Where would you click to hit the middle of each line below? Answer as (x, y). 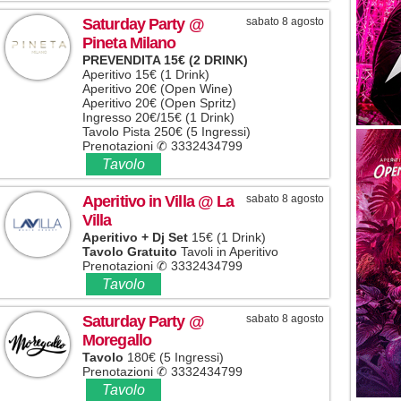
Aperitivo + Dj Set (135, 237)
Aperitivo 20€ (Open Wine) (158, 88)
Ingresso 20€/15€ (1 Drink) (158, 117)
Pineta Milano (129, 43)
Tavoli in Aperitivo (228, 251)
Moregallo (117, 340)
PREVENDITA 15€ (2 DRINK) (165, 60)
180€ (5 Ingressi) (174, 357)
